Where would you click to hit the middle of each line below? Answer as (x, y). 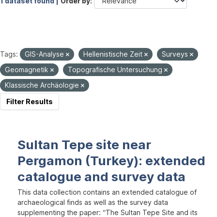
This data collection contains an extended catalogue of (107, 192)
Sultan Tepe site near (84, 145)
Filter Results (30, 101)
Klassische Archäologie (43, 85)
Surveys (176, 54)
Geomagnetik (28, 70)
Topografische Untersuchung (116, 70)
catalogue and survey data (101, 177)
